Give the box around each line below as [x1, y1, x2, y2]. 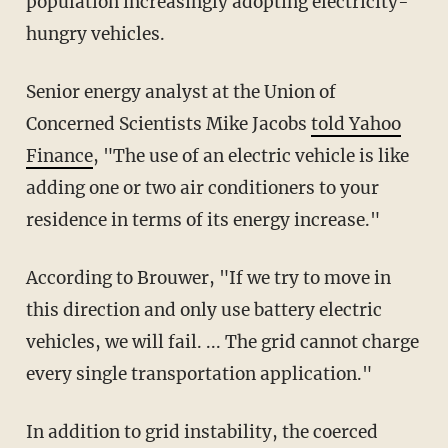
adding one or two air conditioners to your [25, 176, 379, 199]
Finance [25, 144, 93, 167]
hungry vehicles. [25, 22, 165, 45]
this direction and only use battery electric [25, 298, 382, 321]
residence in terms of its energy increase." [25, 208, 380, 231]
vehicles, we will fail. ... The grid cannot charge [25, 330, 419, 353]
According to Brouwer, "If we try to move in [25, 266, 38, 289]
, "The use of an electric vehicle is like [92, 144, 409, 167]
